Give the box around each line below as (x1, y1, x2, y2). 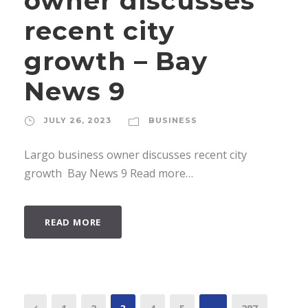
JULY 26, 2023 (44, 115, 111, 125)
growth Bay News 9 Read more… (24, 165, 193, 181)
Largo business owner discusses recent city (24, 146, 247, 162)
